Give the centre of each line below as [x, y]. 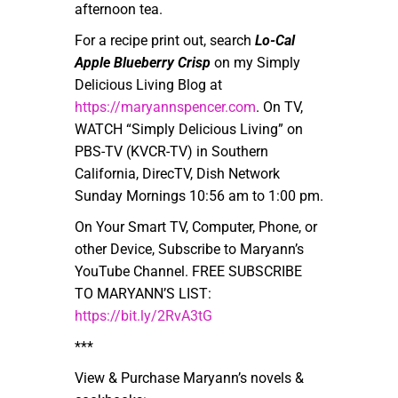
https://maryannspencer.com [165, 107]
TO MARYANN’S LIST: [143, 293]
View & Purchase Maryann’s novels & [189, 378]
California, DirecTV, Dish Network [177, 173]
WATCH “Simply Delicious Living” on [189, 129]
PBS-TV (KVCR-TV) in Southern [171, 151]
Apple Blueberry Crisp [143, 62]
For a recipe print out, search [165, 40]
